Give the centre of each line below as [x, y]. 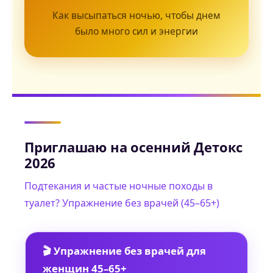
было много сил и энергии [136, 31]
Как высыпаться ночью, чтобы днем [136, 16]
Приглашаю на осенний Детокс [134, 147]
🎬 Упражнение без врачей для [124, 251]
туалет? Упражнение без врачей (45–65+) [122, 203]
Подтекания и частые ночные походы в [119, 186]
